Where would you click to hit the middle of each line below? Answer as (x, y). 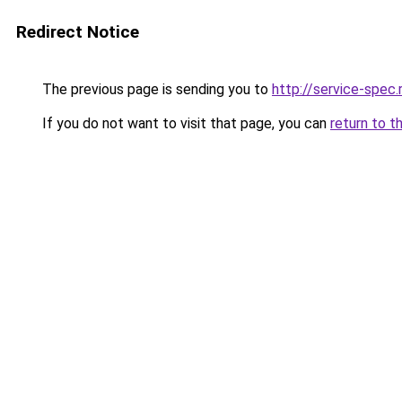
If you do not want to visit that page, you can (184, 123)
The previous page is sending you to (155, 89)
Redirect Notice (78, 32)
